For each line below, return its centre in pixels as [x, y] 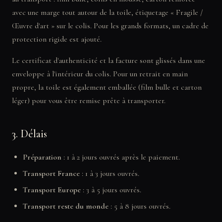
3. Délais [29, 134]
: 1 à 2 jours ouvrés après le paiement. [121, 157]
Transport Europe [52, 190]
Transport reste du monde [66, 206]
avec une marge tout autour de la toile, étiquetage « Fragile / [107, 12]
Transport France [51, 173]
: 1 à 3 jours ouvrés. [110, 173]
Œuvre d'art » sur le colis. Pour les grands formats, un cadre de [110, 26]
